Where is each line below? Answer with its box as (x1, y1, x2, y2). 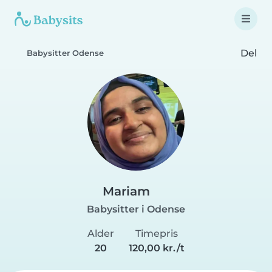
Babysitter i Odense (87, 203, 185, 215)
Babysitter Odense (27, 49, 104, 58)
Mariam (102, 184, 150, 199)
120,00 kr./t (129, 242, 185, 254)
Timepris (135, 228, 178, 239)
